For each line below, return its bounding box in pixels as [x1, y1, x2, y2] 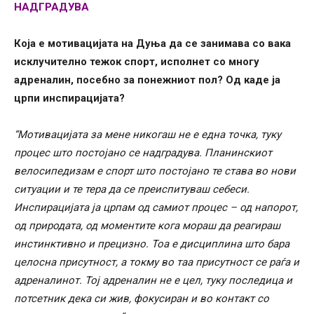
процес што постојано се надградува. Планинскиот [14, 146, 272, 159]
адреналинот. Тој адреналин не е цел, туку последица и [14, 273, 292, 287]
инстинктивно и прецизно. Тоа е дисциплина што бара [14, 237, 289, 250]
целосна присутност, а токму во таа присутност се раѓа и [14, 255, 299, 268]
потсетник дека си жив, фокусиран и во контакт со [14, 292, 269, 305]
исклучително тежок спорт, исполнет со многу [14, 55, 259, 68]
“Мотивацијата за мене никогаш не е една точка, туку [14, 128, 281, 141]
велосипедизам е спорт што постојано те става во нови [14, 164, 296, 177]
